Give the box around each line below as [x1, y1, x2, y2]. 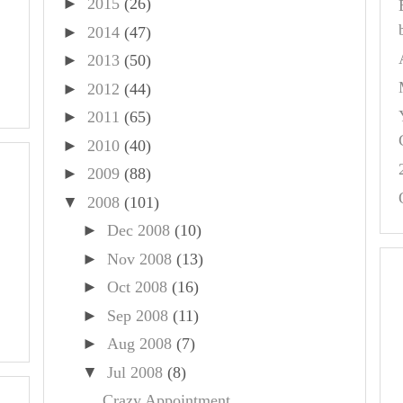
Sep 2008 [106, 306, 168, 325]
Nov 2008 [106, 249, 172, 268]
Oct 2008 [106, 278, 167, 296]
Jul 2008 [106, 363, 163, 381]
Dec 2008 [106, 221, 170, 239]
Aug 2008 [106, 335, 172, 353]
